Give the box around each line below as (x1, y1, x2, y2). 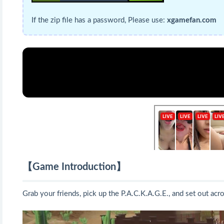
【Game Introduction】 (22, 161, 126, 172)
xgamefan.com (167, 16, 216, 24)
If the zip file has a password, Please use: (31, 16, 167, 24)
